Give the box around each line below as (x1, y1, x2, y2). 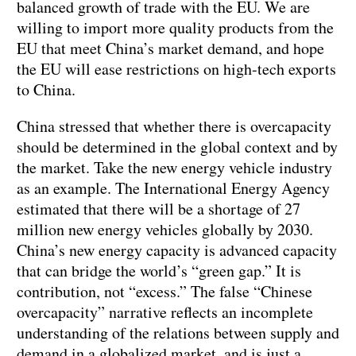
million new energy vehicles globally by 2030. (17, 219, 313, 241)
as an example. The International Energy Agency (17, 177, 330, 199)
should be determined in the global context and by (17, 136, 338, 158)
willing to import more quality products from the (17, 17, 334, 39)
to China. (17, 79, 75, 101)
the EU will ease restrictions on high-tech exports (17, 58, 336, 80)
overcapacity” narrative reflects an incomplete (17, 301, 313, 323)
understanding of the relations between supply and (17, 322, 339, 344)
